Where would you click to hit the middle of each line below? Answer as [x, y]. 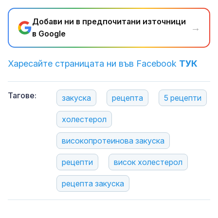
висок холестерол [148, 162]
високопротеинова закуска [113, 141]
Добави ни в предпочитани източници [109, 22]
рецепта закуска [93, 184]
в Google [49, 34]
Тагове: [22, 96]
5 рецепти [183, 98]
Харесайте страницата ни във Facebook [93, 64]
